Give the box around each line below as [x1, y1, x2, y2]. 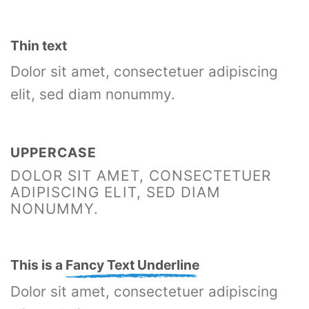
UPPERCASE [10, 144, 97, 161]
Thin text [10, 37, 67, 54]
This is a [10, 257, 66, 274]
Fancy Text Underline [66, 257, 199, 274]
